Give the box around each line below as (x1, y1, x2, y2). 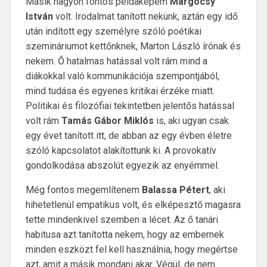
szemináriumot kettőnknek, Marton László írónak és (25, 41, 241, 52)
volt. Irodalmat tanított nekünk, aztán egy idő (52, 11, 238, 23)
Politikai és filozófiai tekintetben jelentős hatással (25, 100, 234, 112)
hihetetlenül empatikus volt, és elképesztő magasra (25, 199, 241, 211)
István (25, 11, 53, 23)
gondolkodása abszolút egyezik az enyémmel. (25, 160, 222, 172)
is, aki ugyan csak (156, 115, 229, 127)
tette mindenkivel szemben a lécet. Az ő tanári (25, 214, 218, 226)
